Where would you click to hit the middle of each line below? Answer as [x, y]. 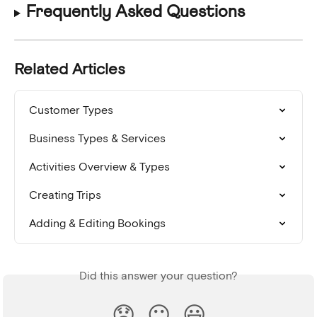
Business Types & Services [97, 139]
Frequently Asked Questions [135, 12]
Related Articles [70, 70]
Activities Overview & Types [99, 167]
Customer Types [71, 111]
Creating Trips [65, 196]
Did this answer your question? [158, 276]
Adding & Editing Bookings [97, 224]
